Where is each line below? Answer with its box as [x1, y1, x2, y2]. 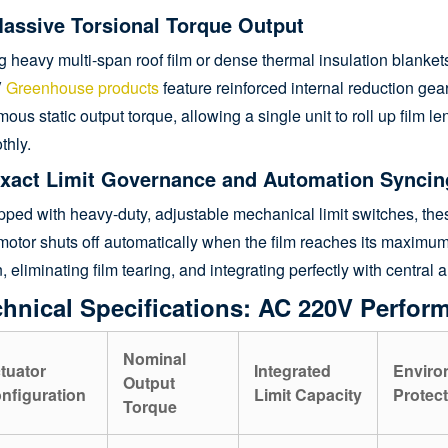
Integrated [254, 359, 331, 383]
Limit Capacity [254, 383, 362, 407]
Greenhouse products [6, 75, 159, 99]
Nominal [123, 347, 186, 371]
